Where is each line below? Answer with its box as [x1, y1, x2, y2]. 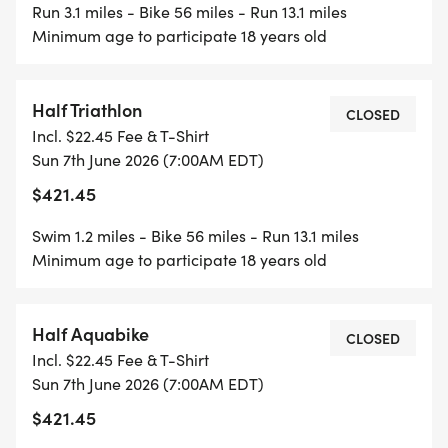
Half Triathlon [32, 97, 142, 123]
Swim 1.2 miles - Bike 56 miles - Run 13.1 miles [32, 225, 359, 247]
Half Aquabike [32, 321, 149, 347]
